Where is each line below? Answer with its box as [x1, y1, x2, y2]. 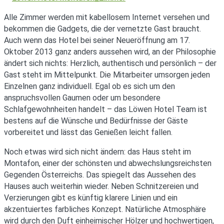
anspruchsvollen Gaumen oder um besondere [4, 92, 160, 102]
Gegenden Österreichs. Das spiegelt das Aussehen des [4, 169, 196, 179]
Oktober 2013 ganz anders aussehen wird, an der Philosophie [4, 46, 216, 56]
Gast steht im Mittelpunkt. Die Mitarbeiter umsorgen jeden [4, 69, 210, 79]
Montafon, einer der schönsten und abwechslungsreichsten [4, 158, 211, 168]
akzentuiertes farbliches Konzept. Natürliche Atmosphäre [4, 204, 206, 214]
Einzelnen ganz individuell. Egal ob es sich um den [4, 81, 175, 91]
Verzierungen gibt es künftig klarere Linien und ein [4, 192, 177, 202]
